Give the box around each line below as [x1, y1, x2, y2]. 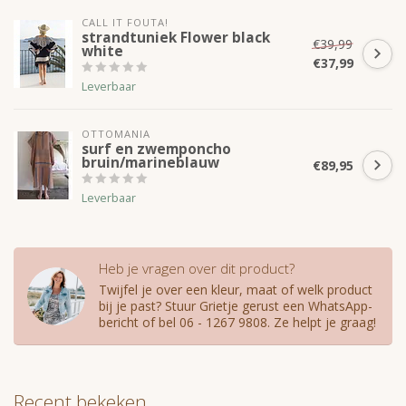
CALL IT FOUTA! [82, 15, 169, 30]
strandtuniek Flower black [82, 28, 270, 48]
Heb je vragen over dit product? [99, 259, 295, 279]
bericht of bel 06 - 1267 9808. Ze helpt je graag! [99, 314, 376, 332]
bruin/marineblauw [82, 153, 219, 173]
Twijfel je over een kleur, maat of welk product [99, 281, 372, 299]
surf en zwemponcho [82, 140, 231, 159]
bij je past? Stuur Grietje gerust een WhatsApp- [99, 297, 372, 315]
